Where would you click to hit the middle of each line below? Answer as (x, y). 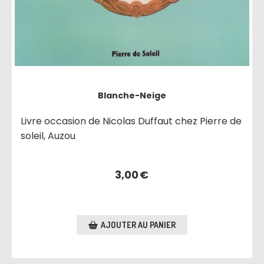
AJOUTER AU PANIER (138, 225)
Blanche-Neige (132, 95)
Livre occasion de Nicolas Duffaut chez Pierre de (131, 121)
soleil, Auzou (48, 136)
